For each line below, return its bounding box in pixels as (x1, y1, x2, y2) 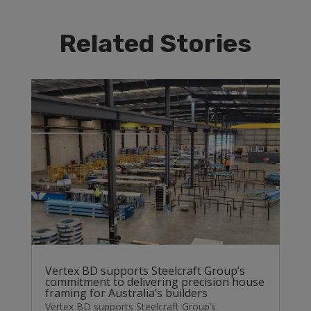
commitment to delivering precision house (44, 274, 264, 290)
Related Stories (59, 28, 252, 58)
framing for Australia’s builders (44, 285, 208, 301)
